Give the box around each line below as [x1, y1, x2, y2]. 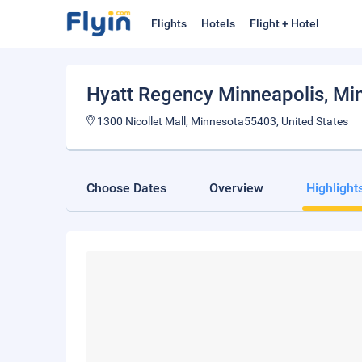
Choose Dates [86, 180, 166, 196]
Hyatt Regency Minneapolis [86, 83, 324, 106]
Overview [209, 180, 263, 196]
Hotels [201, 17, 235, 30]
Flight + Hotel [250, 17, 319, 30]
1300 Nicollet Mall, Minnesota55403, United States [95, 115, 348, 128]
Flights [151, 17, 187, 30]
